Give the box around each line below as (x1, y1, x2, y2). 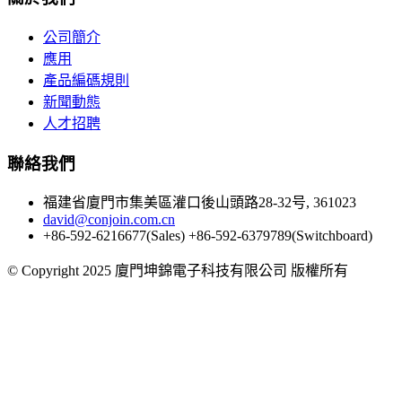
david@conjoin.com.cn (43, 212, 175, 228)
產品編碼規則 (43, 72, 129, 88)
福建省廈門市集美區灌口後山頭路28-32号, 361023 (43, 195, 356, 211)
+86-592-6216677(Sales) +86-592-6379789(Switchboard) (43, 228, 372, 244)
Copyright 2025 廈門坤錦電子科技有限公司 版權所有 (22, 263, 348, 279)
